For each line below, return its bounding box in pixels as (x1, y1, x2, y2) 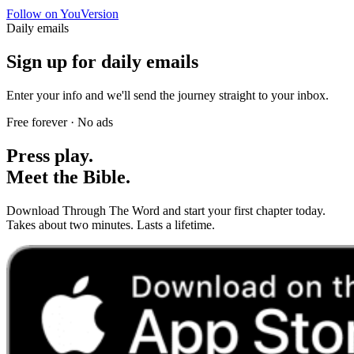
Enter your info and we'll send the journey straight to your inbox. (6, 88, 329, 102)
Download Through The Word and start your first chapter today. (6, 203, 326, 217)
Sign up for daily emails (6, 51, 198, 72)
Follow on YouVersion (6, 6, 119, 21)
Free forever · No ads (6, 115, 113, 129)
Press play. (6, 145, 93, 166)
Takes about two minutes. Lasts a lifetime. (6, 217, 215, 232)
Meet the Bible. (6, 166, 130, 187)
